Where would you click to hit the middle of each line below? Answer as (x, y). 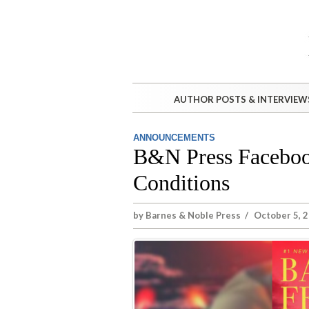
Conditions (181, 183)
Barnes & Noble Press (193, 215)
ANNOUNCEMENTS (174, 138)
